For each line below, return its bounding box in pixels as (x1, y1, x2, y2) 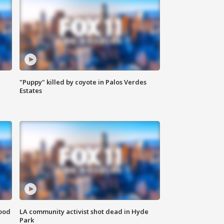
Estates (19, 86, 42, 95)
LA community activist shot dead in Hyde (19, 207, 149, 216)
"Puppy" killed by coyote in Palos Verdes (19, 77, 147, 87)
